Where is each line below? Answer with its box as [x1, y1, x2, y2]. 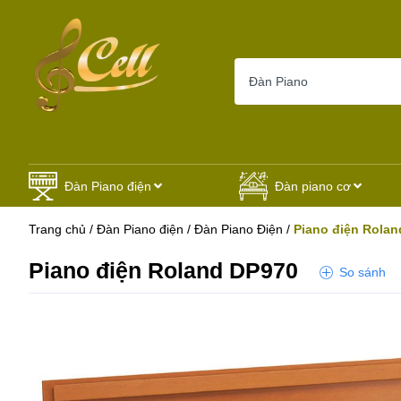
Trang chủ [29, 221, 86, 236]
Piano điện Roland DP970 [29, 257, 298, 283]
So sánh [339, 264, 386, 279]
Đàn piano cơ [275, 178, 352, 193]
